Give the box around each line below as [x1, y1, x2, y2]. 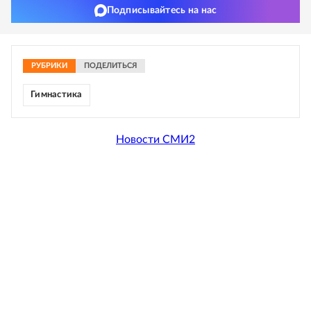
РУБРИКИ [31, 62, 67, 69]
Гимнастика [31, 90, 83, 99]
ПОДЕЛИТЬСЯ [84, 62, 137, 69]
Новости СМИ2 [116, 133, 195, 145]
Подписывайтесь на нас [106, 6, 217, 15]
